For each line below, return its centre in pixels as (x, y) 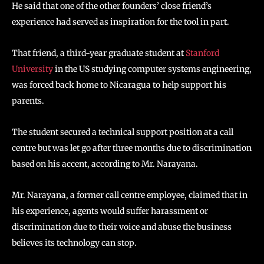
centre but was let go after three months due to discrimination (132, 148)
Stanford (202, 53)
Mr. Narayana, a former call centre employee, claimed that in (130, 195)
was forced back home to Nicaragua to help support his (119, 85)
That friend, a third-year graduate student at (99, 53)
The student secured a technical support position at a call (123, 132)
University (33, 69)
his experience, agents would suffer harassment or (110, 211)
